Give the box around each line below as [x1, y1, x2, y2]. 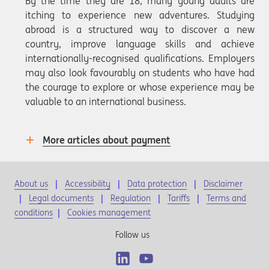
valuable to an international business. [25, 95, 186, 107]
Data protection [127, 178, 187, 189]
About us [14, 178, 48, 189]
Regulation [110, 192, 151, 204]
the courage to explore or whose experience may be [25, 80, 255, 93]
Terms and [207, 192, 246, 204]
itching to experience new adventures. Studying [25, 8, 255, 21]
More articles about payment [43, 133, 171, 146]
